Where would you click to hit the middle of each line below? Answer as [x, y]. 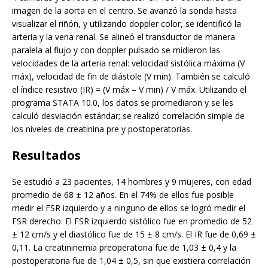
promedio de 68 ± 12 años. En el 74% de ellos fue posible [123, 195]
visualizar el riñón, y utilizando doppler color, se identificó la [127, 24]
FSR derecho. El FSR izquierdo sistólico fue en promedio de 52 [132, 221]
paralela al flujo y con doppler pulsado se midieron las [116, 50]
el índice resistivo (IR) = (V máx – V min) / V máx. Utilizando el [129, 90]
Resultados [46, 156]
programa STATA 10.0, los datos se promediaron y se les [123, 103]
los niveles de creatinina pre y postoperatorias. [102, 129]
